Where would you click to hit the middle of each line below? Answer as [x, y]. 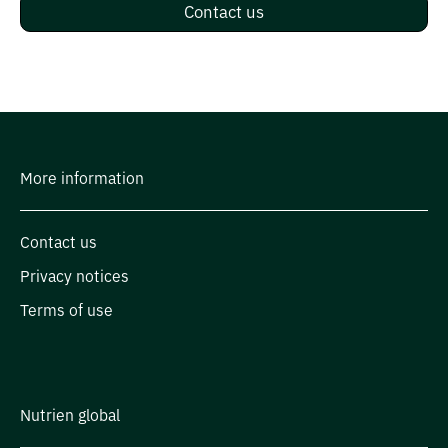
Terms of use [66, 310]
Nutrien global [70, 415]
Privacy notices [74, 276]
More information [82, 178]
